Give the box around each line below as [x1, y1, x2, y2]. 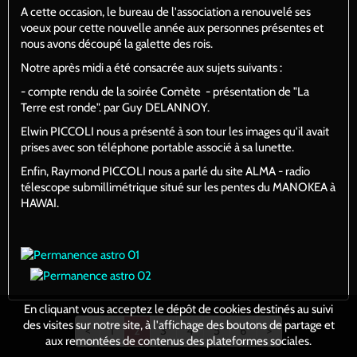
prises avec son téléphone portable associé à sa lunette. [21, 139, 294, 155]
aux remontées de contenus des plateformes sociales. [45, 333, 312, 348]
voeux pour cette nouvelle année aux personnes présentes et [21, 20, 324, 35]
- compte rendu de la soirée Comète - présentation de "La [21, 84, 309, 99]
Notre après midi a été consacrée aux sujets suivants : [21, 60, 282, 75]
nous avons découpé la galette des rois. [21, 36, 213, 51]
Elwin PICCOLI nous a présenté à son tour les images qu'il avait [21, 124, 329, 139]
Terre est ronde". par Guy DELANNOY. [21, 100, 210, 115]
